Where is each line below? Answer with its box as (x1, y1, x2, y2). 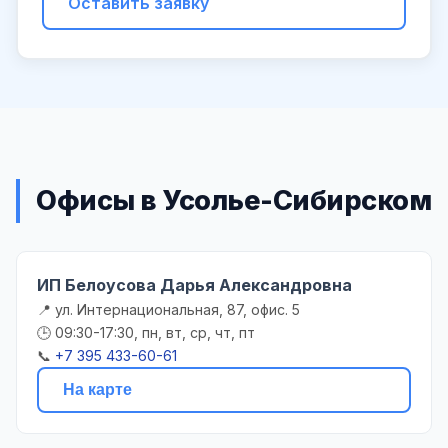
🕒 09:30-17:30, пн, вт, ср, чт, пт (37, 323, 255, 341)
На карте (63, 380, 132, 398)
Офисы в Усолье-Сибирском (36, 183, 431, 217)
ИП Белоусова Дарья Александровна (37, 274, 352, 295)
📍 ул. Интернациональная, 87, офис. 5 (37, 300, 300, 318)
